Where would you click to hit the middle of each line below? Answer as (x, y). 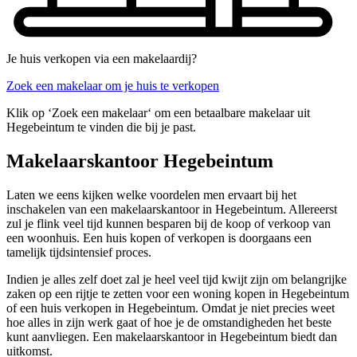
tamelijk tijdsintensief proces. (79, 252)
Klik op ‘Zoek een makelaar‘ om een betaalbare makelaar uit (158, 113)
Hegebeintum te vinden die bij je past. (101, 127)
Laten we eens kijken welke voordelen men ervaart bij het (151, 194)
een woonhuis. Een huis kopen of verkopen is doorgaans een (159, 237)
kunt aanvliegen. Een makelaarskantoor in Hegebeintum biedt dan (172, 336)
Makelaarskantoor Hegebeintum (140, 161)
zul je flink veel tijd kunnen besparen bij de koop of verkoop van (169, 223)
